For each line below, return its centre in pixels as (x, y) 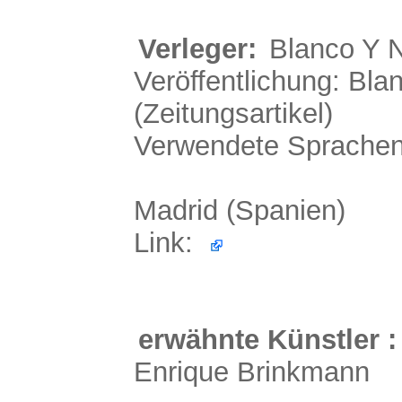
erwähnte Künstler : (267, 340)
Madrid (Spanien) (239, 210)
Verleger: (201, 49)
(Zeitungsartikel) (233, 114)
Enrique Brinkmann (251, 372)
